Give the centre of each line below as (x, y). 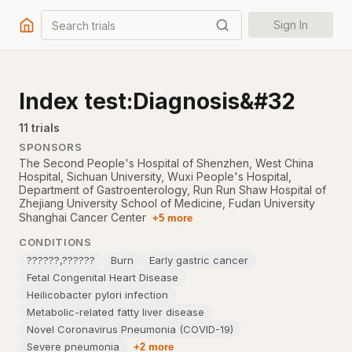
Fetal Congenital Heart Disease (103, 277)
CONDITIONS (55, 242)
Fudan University (272, 203)
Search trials (84, 25)
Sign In (291, 25)
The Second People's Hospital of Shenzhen (134, 163)
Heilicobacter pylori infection (97, 295)
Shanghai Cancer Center (82, 217)
